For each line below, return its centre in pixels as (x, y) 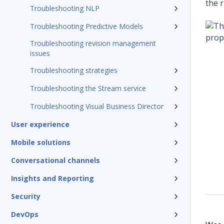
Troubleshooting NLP (65, 8)
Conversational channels (55, 160)
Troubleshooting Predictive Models (86, 26)
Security (26, 196)
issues (40, 53)
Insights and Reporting (52, 178)
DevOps (25, 214)
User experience (40, 124)
